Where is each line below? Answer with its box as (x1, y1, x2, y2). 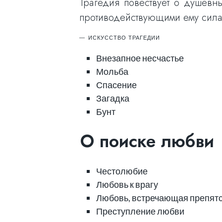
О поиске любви (80, 128, 214, 154)
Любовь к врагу (96, 178, 158, 190)
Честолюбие (96, 165, 148, 176)
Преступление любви (96, 205, 184, 217)
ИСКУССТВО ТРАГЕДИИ (88, 34, 160, 41)
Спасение (96, 79, 137, 90)
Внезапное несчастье (96, 52, 184, 63)
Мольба (96, 65, 128, 77)
